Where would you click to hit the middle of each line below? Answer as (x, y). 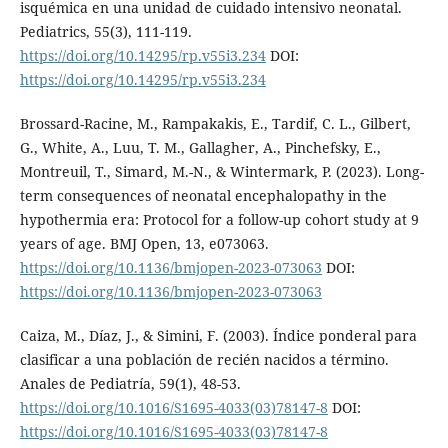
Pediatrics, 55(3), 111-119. (105, 31)
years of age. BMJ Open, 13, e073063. (144, 243)
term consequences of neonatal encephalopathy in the (203, 195)
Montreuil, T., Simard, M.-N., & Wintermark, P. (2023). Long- (221, 171)
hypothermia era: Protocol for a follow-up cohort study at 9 (219, 219)
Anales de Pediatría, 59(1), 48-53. (130, 383)
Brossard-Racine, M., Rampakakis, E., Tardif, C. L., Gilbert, (215, 123)
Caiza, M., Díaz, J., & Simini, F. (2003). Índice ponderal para (218, 335)
